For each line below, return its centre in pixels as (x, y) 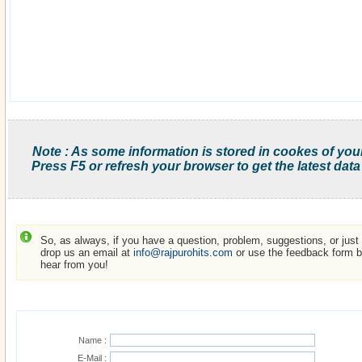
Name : (93, 341)
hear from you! (74, 265)
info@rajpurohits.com (183, 253)
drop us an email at (87, 253)
